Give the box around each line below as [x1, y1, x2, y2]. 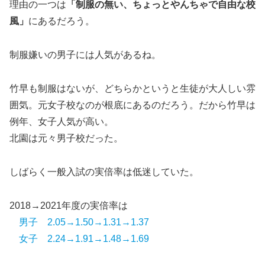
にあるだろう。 [28, 16, 95, 27]
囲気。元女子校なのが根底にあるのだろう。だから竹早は [9, 100, 256, 111]
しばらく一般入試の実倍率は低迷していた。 [9, 166, 199, 177]
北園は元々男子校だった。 [9, 133, 123, 144]
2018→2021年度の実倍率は [9, 200, 128, 211]
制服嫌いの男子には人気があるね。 [9, 50, 161, 60]
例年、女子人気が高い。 [9, 117, 114, 127]
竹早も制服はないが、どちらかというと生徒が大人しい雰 [9, 83, 256, 94]
